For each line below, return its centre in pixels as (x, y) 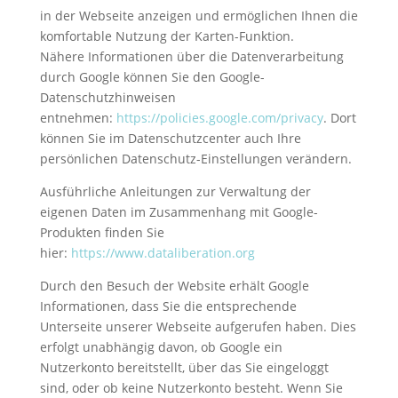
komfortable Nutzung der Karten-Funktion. (167, 36)
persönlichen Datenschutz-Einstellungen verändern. (195, 158)
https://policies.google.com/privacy (219, 117)
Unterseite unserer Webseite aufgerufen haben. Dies (198, 326)
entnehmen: (76, 117)
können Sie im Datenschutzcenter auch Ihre (170, 138)
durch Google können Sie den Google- (152, 76)
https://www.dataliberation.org (163, 252)
